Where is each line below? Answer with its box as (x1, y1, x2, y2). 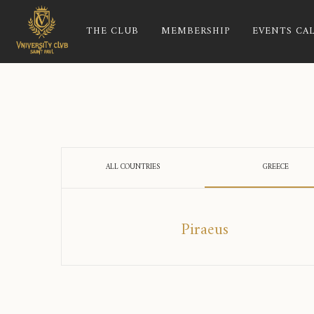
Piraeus (180, 217, 228, 244)
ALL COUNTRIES (106, 161, 161, 174)
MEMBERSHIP (161, 23, 231, 40)
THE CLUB (86, 23, 139, 40)
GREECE (263, 161, 289, 174)
